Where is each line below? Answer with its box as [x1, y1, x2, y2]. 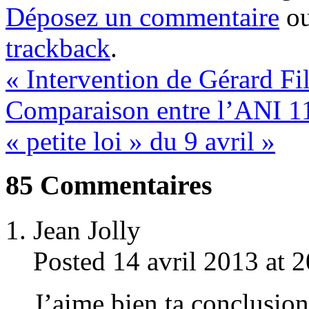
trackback [6, 32, 110, 63]
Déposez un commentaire [6, 1, 279, 32]
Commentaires [33, 170, 212, 201]
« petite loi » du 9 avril [6, 126, 261, 156]
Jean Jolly [33, 215, 141, 246]
